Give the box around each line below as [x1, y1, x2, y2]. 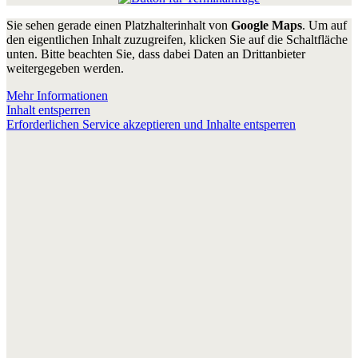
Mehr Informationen [6, 89, 108, 103]
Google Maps [231, 18, 302, 33]
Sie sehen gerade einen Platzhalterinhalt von [6, 18, 231, 33]
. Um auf [302, 18, 347, 33]
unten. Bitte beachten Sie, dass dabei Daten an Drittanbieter [6, 47, 305, 62]
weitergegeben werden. [6, 62, 124, 76]
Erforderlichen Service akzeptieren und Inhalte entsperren [6, 117, 296, 132]
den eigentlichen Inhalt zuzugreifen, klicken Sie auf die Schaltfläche [6, 33, 348, 47]
